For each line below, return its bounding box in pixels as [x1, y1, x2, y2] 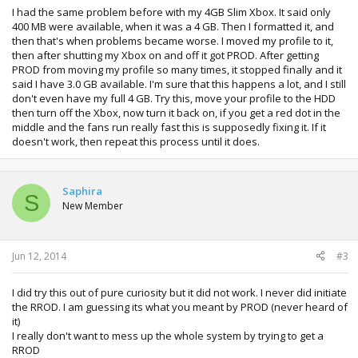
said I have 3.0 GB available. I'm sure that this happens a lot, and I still [12, 77, 346, 91]
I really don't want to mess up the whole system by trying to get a [12, 328, 324, 343]
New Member [62, 199, 123, 213]
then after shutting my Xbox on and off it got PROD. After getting [12, 48, 319, 62]
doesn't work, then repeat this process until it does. [12, 134, 260, 149]
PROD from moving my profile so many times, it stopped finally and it [12, 62, 342, 77]
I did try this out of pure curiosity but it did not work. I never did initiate [12, 284, 347, 300]
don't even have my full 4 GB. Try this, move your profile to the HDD [12, 91, 336, 105]
